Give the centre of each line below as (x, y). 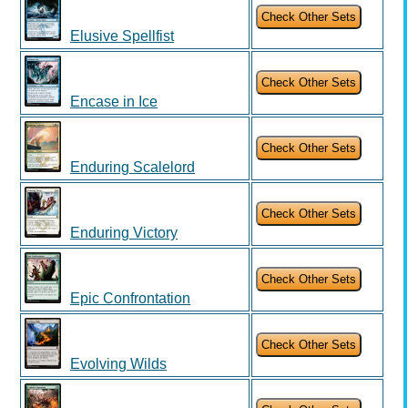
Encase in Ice (114, 102)
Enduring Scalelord (133, 167)
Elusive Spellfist (122, 36)
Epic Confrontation (130, 298)
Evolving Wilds (118, 364)
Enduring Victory (124, 233)
